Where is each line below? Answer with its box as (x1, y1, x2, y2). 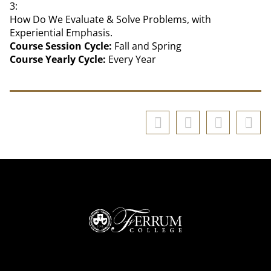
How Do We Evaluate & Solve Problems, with (10, 13, 211, 26)
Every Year (106, 53, 156, 66)
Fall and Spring (112, 39, 181, 53)
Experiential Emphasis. (10, 26, 113, 39)
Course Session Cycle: (10, 39, 112, 53)
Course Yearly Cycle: (10, 53, 106, 66)
